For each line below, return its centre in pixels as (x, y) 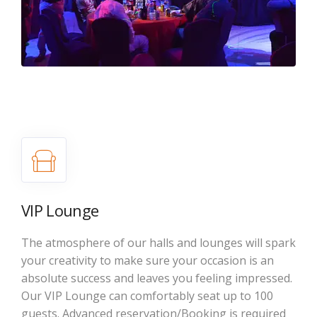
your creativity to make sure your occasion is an (148, 260)
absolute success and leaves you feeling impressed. (157, 278)
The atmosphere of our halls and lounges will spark (158, 242)
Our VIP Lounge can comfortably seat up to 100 (147, 295)
